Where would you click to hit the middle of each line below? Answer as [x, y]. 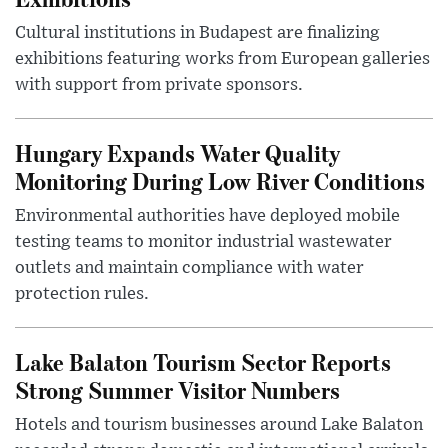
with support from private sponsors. [159, 85]
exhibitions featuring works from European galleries [222, 59]
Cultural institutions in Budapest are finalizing [197, 33]
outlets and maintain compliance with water [189, 268]
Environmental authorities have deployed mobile [207, 216]
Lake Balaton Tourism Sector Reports [203, 362]
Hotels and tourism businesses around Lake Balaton [219, 425]
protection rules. [82, 294]
